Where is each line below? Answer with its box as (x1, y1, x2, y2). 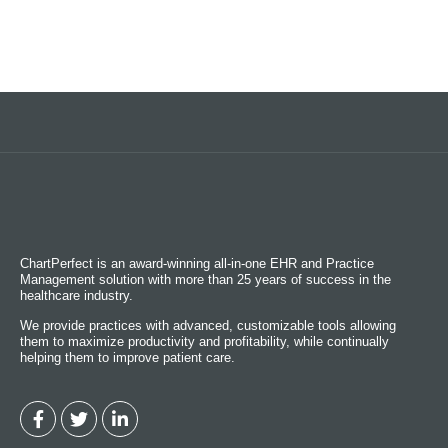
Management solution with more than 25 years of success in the (20, 272, 391, 288)
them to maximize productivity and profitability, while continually (20, 334, 389, 350)
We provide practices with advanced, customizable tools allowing (20, 318, 396, 334)
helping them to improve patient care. (20, 350, 235, 366)
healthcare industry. (20, 288, 133, 304)
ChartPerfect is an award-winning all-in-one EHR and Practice (20, 256, 374, 272)
